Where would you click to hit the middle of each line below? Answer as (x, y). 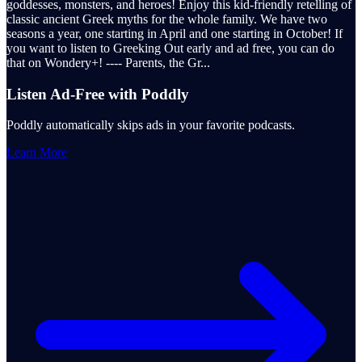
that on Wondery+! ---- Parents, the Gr (103, 62)
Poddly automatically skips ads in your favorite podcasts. (151, 125)
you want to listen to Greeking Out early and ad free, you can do (170, 48)
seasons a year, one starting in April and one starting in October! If (175, 33)
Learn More (37, 153)
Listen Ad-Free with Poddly (98, 94)
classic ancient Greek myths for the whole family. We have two (167, 19)
